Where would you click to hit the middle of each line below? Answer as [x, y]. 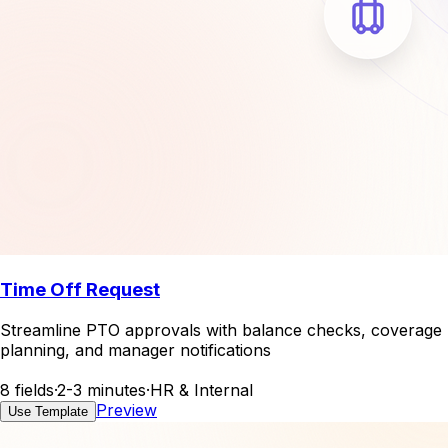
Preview [126, 409]
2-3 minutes [101, 389]
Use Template [48, 411]
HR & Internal [201, 389]
